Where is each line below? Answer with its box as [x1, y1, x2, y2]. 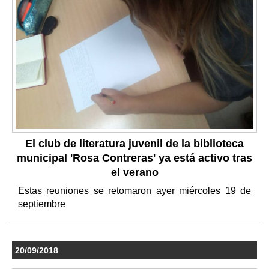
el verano [110, 166, 159, 178]
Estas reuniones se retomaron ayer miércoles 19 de [18, 185, 251, 196]
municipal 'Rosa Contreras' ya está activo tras [17, 151, 252, 164]
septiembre [18, 198, 68, 209]
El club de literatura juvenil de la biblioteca [25, 137, 244, 150]
